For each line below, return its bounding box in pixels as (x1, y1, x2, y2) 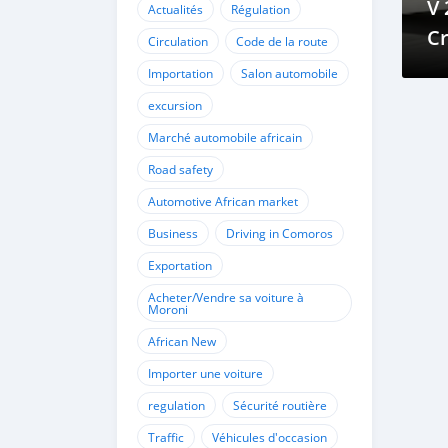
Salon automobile (241, 65, 338, 81)
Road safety (148, 161, 213, 177)
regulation (148, 397, 205, 413)
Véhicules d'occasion (212, 429, 327, 445)
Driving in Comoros (226, 225, 333, 241)
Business (148, 225, 198, 241)
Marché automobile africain (148, 129, 302, 145)
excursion (148, 97, 202, 113)
